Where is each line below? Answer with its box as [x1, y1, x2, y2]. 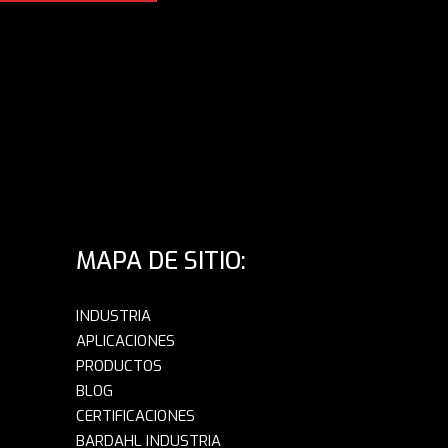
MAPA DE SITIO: [76, 245, 246, 278]
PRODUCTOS [76, 356, 162, 377]
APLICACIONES [76, 331, 175, 352]
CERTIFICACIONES [76, 406, 195, 427]
